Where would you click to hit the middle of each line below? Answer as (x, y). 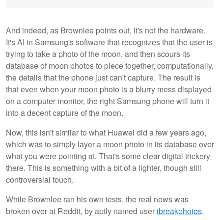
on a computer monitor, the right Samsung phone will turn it (108, 101)
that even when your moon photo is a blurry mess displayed (109, 89)
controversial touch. (40, 179)
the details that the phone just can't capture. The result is (103, 77)
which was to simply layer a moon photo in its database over (110, 144)
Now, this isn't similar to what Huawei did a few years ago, (106, 132)
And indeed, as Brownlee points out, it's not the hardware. (106, 30)
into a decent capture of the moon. (65, 112)
